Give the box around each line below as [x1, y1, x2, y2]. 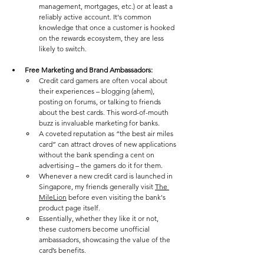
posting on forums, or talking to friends [39, 97, 163, 107]
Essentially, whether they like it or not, [39, 214, 160, 223]
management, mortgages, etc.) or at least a [39, 2, 174, 11]
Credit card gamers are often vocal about [39, 76, 169, 85]
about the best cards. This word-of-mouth [39, 108, 170, 117]
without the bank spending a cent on [39, 150, 156, 160]
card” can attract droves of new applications [39, 140, 178, 149]
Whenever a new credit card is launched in [39, 171, 174, 181]
